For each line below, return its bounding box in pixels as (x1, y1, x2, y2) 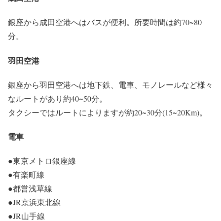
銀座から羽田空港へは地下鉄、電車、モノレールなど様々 (8, 79, 213, 90)
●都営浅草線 (8, 183, 52, 194)
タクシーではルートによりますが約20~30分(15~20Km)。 (8, 107, 207, 117)
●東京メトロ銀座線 (8, 155, 76, 166)
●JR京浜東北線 (8, 197, 61, 208)
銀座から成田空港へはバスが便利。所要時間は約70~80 (8, 17, 202, 28)
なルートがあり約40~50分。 (8, 93, 107, 104)
